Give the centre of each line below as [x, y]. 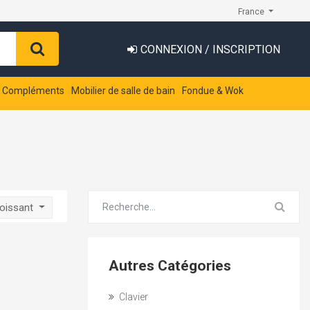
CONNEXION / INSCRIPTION [211, 49]
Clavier [133, 297]
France [252, 11]
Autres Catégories [170, 266]
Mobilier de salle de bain [124, 91]
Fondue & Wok [213, 91]
